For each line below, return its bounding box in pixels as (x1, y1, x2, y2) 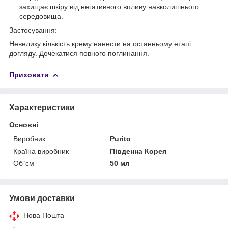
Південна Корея (110, 147, 167, 155)
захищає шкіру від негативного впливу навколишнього (19, 2, 199, 11)
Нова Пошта (23, 211, 64, 219)
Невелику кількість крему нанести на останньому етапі (9, 39, 191, 48)
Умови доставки (9, 193, 75, 203)
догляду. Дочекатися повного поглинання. (9, 49, 149, 58)
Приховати (9, 70, 49, 79)
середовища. (19, 12, 63, 20)
